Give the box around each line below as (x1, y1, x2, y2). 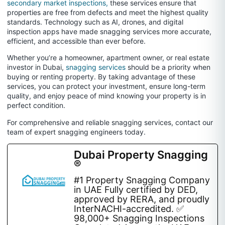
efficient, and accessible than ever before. (7, 37, 146, 46)
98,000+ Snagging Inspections (74, 213, 204, 224)
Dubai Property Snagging (74, 148, 208, 162)
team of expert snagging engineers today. (7, 127, 146, 136)
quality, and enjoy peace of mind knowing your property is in (7, 91, 206, 100)
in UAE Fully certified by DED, (74, 184, 198, 195)
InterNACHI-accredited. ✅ (74, 203, 184, 214)
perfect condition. (7, 101, 65, 110)
